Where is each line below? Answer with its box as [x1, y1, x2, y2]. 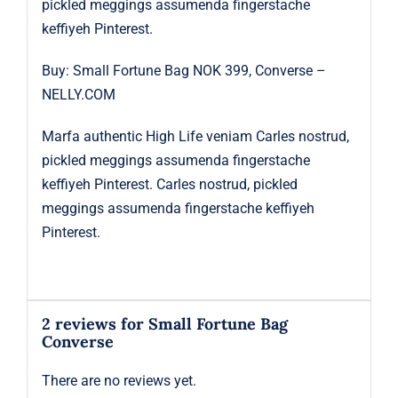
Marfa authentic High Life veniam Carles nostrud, [41, 127, 349, 145]
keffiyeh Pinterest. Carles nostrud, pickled [41, 175, 298, 193]
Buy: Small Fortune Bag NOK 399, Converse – [41, 61, 326, 79]
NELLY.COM [41, 85, 115, 103]
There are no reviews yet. [41, 371, 196, 389]
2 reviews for [41, 313, 148, 334]
